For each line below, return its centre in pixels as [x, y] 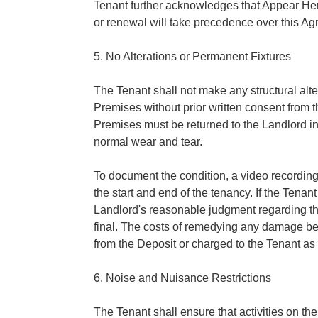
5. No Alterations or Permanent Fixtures [192, 56]
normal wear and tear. [148, 141]
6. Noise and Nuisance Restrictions [182, 278]
